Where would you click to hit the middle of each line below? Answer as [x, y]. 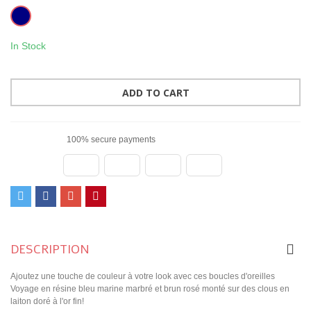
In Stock [28, 45]
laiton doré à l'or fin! [47, 301]
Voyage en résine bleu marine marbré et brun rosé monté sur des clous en [150, 288]
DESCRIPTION [50, 249]
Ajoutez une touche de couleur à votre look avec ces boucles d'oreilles [143, 276]
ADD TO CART [155, 93]
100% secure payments [110, 139]
